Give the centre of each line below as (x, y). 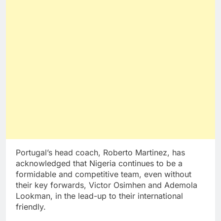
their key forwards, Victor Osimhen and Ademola (107, 185)
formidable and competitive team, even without (104, 174)
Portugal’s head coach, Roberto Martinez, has (100, 153)
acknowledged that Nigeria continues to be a (99, 164)
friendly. (31, 207)
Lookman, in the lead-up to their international (99, 196)
